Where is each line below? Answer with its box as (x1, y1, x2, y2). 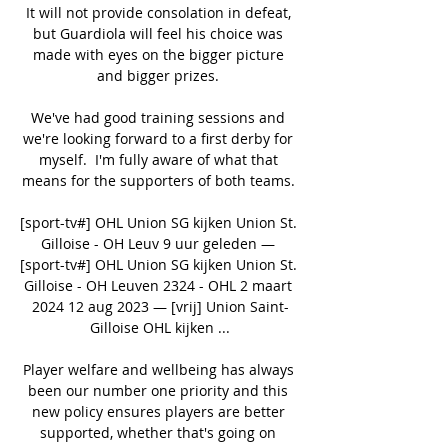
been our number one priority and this (28, 380, 288, 400)
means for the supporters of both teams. (21, 170, 299, 190)
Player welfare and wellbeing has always (22, 359, 294, 379)
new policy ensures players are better (31, 401, 285, 421)
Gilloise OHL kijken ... (90, 317, 230, 337)
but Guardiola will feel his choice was (33, 23, 283, 43)
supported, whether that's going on (40, 422, 276, 442)
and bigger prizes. (97, 65, 223, 85)
